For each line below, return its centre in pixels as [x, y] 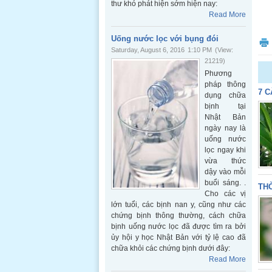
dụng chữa [225, 95]
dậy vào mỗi [225, 172]
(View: [224, 50]
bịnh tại [225, 106]
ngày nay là [225, 128]
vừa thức [225, 161]
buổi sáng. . [225, 183]
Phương [218, 73]
